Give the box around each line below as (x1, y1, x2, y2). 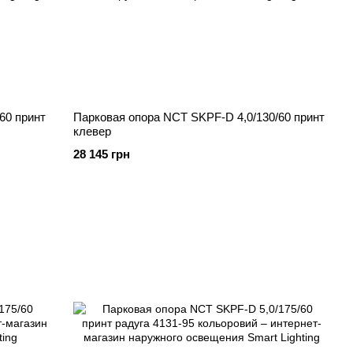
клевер (73, 124, 112, 138)
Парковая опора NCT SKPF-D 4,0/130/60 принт (73, 110, 325, 124)
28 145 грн (73, 147, 131, 161)
